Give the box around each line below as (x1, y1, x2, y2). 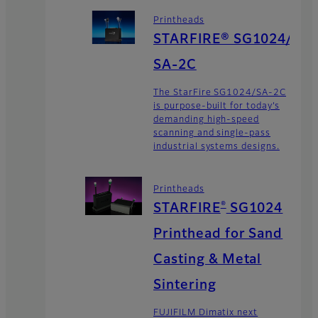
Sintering (153, 278, 216, 292)
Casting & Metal (153, 253, 262, 266)
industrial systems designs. (153, 143, 280, 152)
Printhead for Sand (153, 227, 283, 241)
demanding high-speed (153, 116, 260, 125)
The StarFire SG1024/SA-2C (153, 89, 287, 98)
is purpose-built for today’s (153, 102, 280, 111)
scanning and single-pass (153, 129, 271, 138)
